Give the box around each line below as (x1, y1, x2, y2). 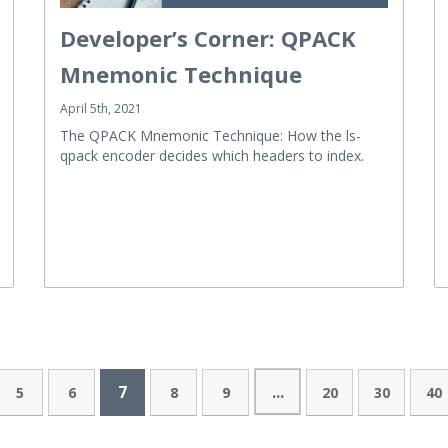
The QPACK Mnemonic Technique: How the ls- (60, 125, 361, 145)
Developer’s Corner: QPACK (60, 22, 356, 53)
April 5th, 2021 (60, 99, 142, 117)
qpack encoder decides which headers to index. (60, 145, 364, 165)
